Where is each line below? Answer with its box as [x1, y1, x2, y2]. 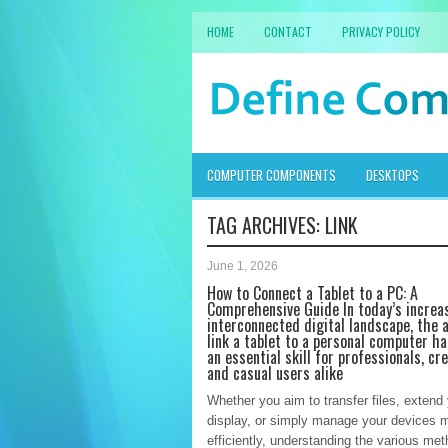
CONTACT [264, 23, 312, 40]
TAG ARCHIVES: [207, 210, 325, 240]
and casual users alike [207, 361, 343, 385]
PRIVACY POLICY [342, 23, 420, 40]
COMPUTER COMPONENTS [207, 165, 336, 185]
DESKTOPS [366, 165, 419, 185]
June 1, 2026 [207, 259, 278, 273]
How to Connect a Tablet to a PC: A [207, 281, 418, 305]
